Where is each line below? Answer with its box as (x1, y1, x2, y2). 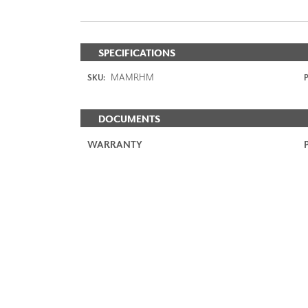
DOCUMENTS (98, 112, 160, 124)
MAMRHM (109, 70, 154, 82)
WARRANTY (87, 137, 142, 150)
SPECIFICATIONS (98, 46, 175, 58)
